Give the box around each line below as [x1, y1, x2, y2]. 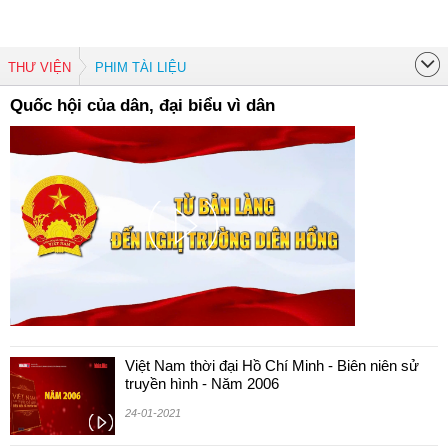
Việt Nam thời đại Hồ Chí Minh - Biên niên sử [125, 357, 419, 374]
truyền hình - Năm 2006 [125, 375, 279, 392]
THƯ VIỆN [8, 60, 71, 75]
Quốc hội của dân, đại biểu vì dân [10, 96, 275, 115]
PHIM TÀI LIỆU [95, 60, 186, 75]
